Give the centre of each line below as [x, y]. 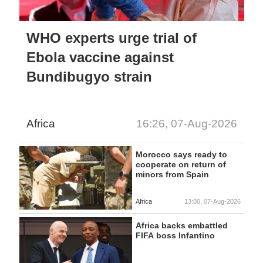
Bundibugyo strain [90, 76]
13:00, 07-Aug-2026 [212, 201]
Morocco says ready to [181, 155]
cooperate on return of [181, 165]
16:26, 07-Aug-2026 [186, 124]
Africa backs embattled [181, 225]
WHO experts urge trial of [112, 38]
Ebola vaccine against [100, 57]
